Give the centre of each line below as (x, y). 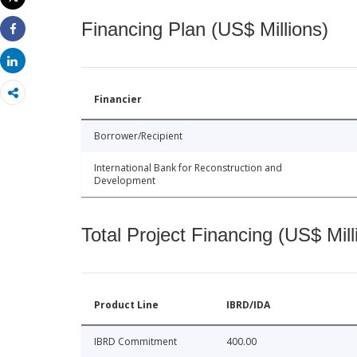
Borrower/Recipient (138, 135)
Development (125, 180)
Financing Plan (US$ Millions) (205, 29)
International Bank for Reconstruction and (188, 167)
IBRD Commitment (135, 341)
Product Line (126, 304)
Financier (118, 99)
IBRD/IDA (248, 304)
